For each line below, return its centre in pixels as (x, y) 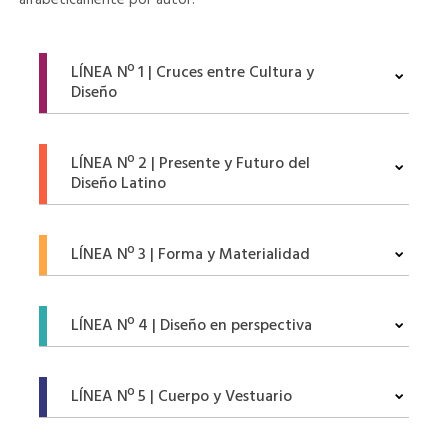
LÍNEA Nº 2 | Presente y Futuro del (190, 164)
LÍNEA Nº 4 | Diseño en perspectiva (191, 326)
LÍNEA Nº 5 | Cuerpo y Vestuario (181, 397)
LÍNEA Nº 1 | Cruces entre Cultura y (192, 73)
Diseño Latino (118, 184)
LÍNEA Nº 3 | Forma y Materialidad (190, 255)
